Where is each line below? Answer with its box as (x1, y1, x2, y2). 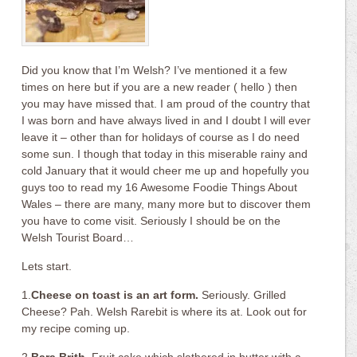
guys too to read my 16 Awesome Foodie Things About (22, 181, 298, 194)
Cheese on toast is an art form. (31, 288, 199, 301)
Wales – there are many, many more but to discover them (22, 198, 312, 210)
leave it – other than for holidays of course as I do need (22, 131, 300, 143)
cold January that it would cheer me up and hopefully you (22, 164, 310, 177)
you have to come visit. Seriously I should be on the (22, 214, 281, 227)
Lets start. (22, 260, 73, 273)
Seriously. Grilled (198, 288, 287, 301)
